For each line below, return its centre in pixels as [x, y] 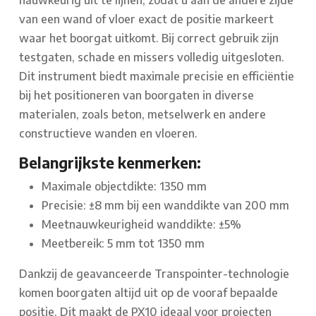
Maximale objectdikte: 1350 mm [124, 187]
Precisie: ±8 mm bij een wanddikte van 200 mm [165, 206]
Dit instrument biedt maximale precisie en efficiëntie [157, 77]
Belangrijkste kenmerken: [110, 163]
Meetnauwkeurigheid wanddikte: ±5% [141, 225]
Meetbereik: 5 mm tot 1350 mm [123, 244]
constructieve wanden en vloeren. [108, 134]
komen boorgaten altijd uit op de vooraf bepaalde [148, 293]
